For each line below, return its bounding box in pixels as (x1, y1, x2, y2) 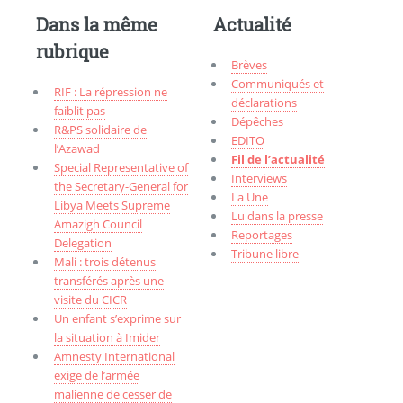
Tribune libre (231, 245, 300, 262)
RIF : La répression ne (53, 83, 167, 100)
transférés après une (53, 272, 164, 289)
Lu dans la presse (231, 207, 324, 224)
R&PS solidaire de (53, 121, 147, 138)
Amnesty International (53, 347, 175, 364)
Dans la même (35, 12, 157, 36)
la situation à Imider (53, 328, 160, 345)
